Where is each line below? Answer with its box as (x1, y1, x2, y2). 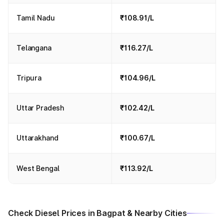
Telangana (16, 43, 51, 52)
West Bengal (16, 164, 59, 172)
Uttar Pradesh (16, 103, 64, 112)
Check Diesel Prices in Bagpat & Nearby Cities (8, 208, 187, 218)
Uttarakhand (16, 133, 58, 142)
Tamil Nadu (16, 13, 55, 22)
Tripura (16, 73, 42, 82)
